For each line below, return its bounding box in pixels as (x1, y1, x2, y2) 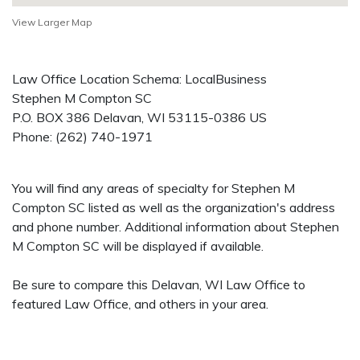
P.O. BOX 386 (12, 109, 90, 125)
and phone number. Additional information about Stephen (12, 219, 339, 235)
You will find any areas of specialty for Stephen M (12, 180, 295, 196)
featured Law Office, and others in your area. (12, 296, 268, 312)
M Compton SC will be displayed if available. (12, 238, 264, 254)
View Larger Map (12, 16, 92, 28)
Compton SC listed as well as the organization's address (12, 199, 335, 215)
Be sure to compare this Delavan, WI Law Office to (12, 276, 305, 292)
